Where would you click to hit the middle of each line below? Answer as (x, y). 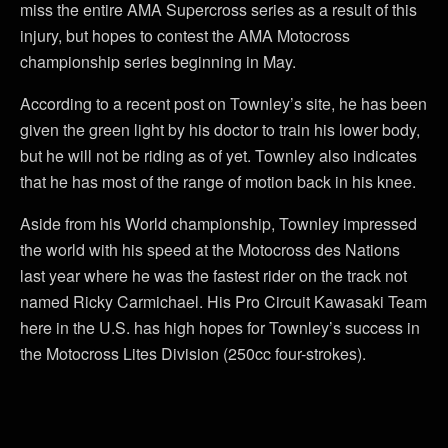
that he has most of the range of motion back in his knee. (218, 181)
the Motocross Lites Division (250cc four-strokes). (193, 353)
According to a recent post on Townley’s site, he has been (223, 103)
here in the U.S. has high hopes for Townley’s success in (220, 327)
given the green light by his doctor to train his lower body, (220, 129)
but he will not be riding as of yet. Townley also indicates (218, 155)
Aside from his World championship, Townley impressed (218, 223)
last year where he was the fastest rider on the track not (213, 275)
